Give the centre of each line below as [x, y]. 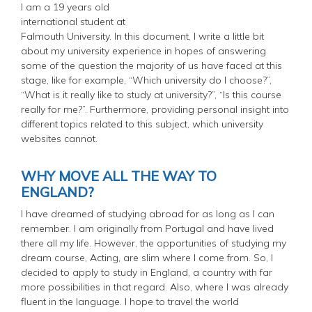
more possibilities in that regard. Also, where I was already [155, 287]
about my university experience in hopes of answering [143, 50]
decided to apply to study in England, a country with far [147, 272]
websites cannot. [59, 138]
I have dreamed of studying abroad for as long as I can [148, 213]
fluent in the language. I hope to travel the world [130, 301]
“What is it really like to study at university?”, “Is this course [151, 94]
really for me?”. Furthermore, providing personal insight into [155, 109]
